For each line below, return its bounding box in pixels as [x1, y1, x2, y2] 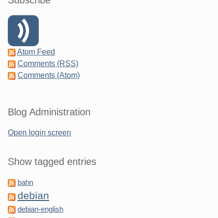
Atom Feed [17, 48, 55, 56]
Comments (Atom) [18, 71, 80, 80]
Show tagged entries [8, 156, 96, 167]
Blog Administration [8, 107, 91, 118]
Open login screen [8, 128, 71, 137]
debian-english [18, 205, 63, 214]
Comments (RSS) [18, 59, 78, 68]
